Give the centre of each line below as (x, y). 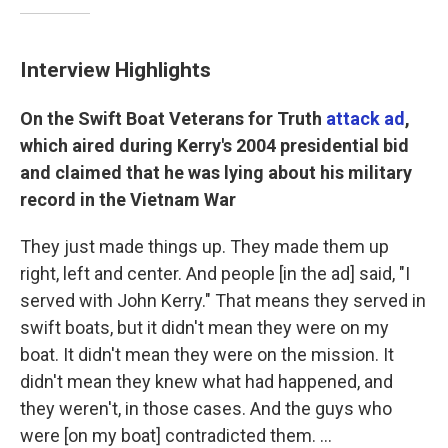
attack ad (365, 118)
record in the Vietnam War (128, 199)
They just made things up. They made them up (204, 246)
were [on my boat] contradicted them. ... (176, 435)
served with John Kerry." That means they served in (223, 300)
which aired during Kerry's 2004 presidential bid (214, 145)
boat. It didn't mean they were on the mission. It (207, 354)
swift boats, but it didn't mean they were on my (204, 327)
